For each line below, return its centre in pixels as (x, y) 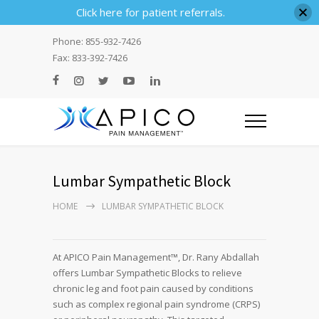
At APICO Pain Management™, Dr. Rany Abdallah (156, 257)
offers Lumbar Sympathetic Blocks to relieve (147, 273)
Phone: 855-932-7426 (97, 41)
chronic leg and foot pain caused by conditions (153, 289)
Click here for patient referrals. (151, 12)
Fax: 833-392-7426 (90, 58)
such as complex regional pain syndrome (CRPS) (156, 304)
